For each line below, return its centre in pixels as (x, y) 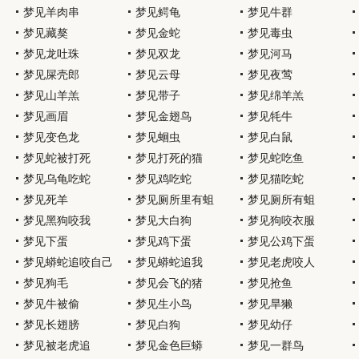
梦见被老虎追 (57, 345)
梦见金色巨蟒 (169, 345)
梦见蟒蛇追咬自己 (68, 262)
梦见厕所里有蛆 (175, 200)
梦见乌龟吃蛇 (57, 179)
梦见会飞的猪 (169, 283)
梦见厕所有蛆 (281, 200)
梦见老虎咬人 (281, 262)
